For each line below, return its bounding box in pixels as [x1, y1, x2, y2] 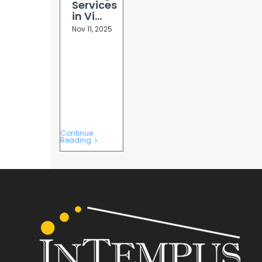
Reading [60, 135, 91, 145]
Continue [60, 128, 93, 138]
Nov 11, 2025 [72, 23, 112, 34]
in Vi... [72, 8, 102, 23]
